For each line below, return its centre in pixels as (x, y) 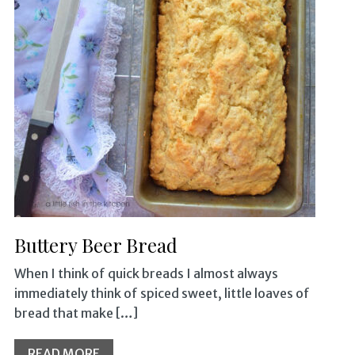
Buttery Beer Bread (95, 244)
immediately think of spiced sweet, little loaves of (162, 293)
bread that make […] (76, 313)
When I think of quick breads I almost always (146, 273)
